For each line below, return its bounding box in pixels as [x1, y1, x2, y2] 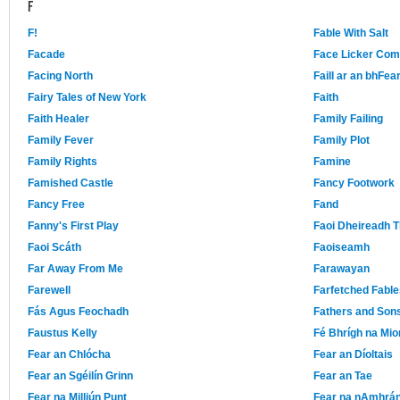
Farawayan [313, 262, 370, 276]
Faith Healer [28, 112, 89, 126]
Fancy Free [28, 198, 85, 212]
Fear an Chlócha [28, 348, 111, 362]
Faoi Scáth [28, 241, 81, 254]
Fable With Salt [313, 27, 388, 40]
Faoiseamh [313, 241, 370, 254]
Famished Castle [28, 177, 113, 190]
